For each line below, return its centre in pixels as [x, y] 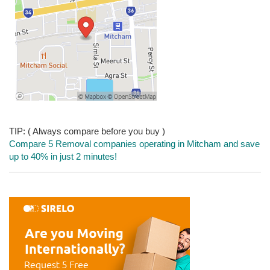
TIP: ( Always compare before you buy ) [87, 131]
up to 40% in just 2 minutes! [63, 156]
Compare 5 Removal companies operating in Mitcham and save [134, 143]
